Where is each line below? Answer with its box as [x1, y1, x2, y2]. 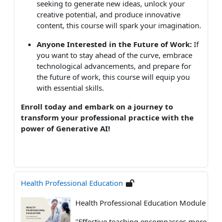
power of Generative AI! [21, 123, 110, 133]
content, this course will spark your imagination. [37, 20, 201, 30]
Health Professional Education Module [75, 197, 206, 208]
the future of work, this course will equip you [37, 71, 190, 82]
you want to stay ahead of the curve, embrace [37, 50, 192, 60]
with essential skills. [37, 82, 104, 93]
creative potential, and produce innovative [37, 9, 180, 19]
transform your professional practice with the [21, 112, 194, 122]
